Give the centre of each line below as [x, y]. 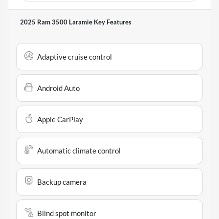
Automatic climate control [79, 150]
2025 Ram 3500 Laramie [56, 22]
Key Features [112, 22]
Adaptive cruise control [75, 56]
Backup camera [62, 182]
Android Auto [58, 88]
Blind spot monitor [67, 213]
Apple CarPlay [60, 119]
